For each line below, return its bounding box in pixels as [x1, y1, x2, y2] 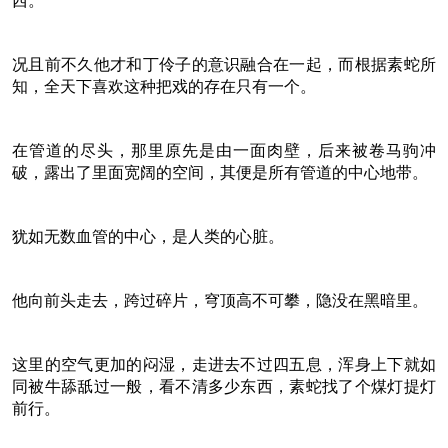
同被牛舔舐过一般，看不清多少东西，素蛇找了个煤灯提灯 [12, 377, 436, 395]
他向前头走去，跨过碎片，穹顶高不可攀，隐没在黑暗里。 [12, 291, 428, 309]
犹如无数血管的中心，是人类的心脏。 [12, 227, 284, 245]
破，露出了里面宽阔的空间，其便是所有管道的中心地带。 [12, 163, 428, 181]
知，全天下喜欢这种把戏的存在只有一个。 [12, 77, 316, 95]
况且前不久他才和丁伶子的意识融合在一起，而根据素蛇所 [12, 55, 436, 73]
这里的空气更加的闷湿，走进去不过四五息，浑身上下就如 [12, 355, 436, 373]
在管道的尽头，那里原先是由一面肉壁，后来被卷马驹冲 [12, 141, 436, 159]
